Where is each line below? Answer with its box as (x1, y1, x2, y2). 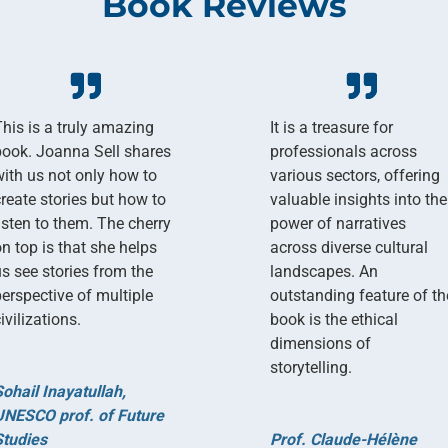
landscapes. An (270, 261, 379, 281)
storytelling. (270, 357, 353, 377)
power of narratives (270, 213, 407, 233)
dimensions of (270, 333, 372, 353)
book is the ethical (270, 309, 399, 329)
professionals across (270, 141, 418, 161)
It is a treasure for (270, 117, 394, 137)
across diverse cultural (270, 237, 429, 257)
